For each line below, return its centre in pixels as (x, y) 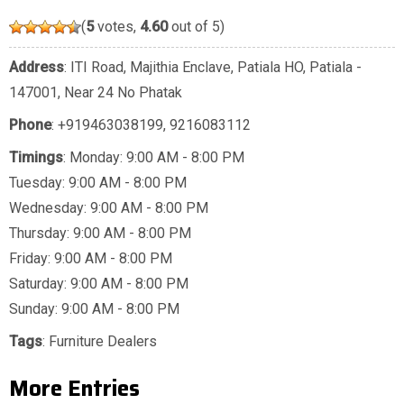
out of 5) (196, 27)
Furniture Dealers (103, 342)
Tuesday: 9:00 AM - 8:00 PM (98, 183)
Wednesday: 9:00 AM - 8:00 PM (109, 208)
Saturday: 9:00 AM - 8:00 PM (99, 284)
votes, (117, 27)
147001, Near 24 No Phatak (96, 93)
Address (37, 68)
